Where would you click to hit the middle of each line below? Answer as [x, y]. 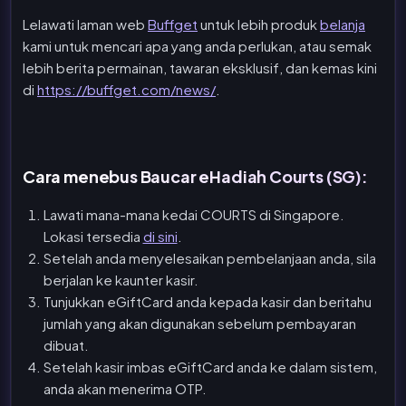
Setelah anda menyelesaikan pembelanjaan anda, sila [209, 257]
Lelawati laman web [85, 24]
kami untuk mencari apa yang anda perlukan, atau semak [197, 46]
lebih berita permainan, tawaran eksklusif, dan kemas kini [200, 68]
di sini [160, 236]
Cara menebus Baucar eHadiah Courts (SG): [195, 176]
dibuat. [66, 344]
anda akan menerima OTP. [125, 388]
